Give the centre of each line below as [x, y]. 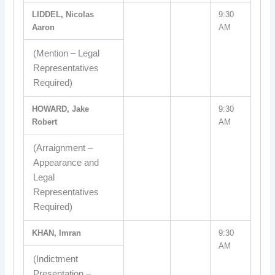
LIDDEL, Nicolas [63, 14]
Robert [45, 122]
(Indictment [55, 259]
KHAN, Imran [57, 233]
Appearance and [66, 163]
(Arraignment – [63, 148]
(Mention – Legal [66, 53]
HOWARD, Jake [61, 109]
